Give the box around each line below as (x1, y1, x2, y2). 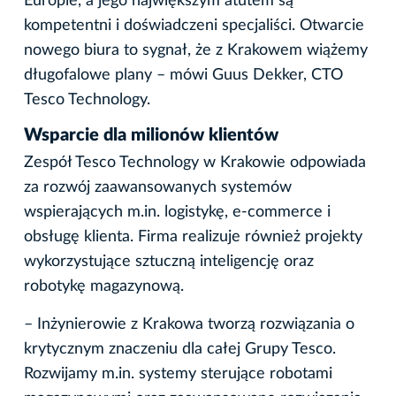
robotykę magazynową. (24, 278, 184, 295)
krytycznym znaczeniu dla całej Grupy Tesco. (24, 341, 336, 358)
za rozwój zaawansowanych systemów (24, 179, 292, 196)
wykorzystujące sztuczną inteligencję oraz (24, 254, 314, 270)
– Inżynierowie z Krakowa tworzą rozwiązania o (24, 316, 354, 333)
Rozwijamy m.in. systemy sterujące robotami (24, 366, 332, 383)
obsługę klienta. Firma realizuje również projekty (24, 229, 362, 246)
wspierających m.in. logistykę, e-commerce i (24, 204, 331, 221)
